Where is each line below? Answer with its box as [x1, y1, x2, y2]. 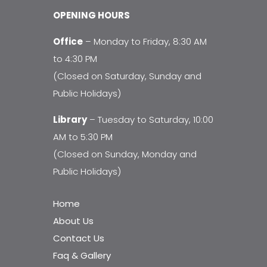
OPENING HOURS [53, 9, 130, 22]
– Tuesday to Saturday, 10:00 [87, 113, 213, 126]
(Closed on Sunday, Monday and [53, 148, 197, 161]
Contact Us [53, 232, 104, 245]
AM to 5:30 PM [53, 131, 113, 144]
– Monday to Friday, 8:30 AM [83, 35, 207, 48]
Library [53, 113, 87, 126]
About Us [53, 215, 94, 228]
